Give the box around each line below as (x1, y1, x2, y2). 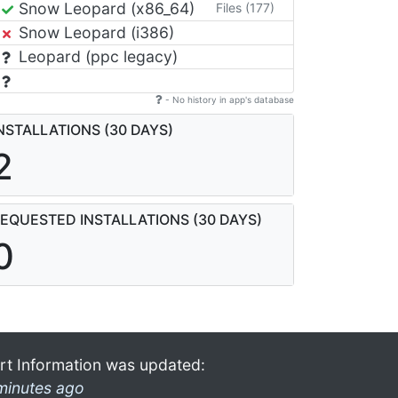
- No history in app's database (163, 94, 294, 105)
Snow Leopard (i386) (14, 23, 174, 42)
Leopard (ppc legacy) (14, 47, 178, 66)
